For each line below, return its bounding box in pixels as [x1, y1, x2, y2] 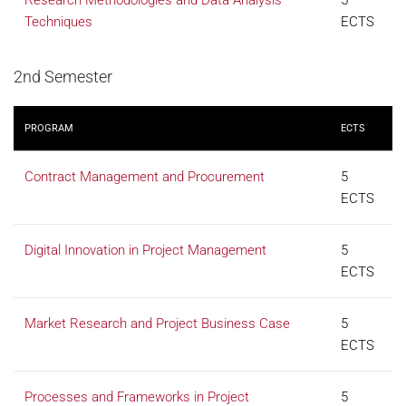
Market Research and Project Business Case [24, 315, 290, 332]
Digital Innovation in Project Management [24, 242, 266, 258]
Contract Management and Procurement [24, 169, 265, 185]
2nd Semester [14, 67, 112, 86]
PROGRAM [24, 122, 73, 134]
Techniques [24, 14, 92, 30]
